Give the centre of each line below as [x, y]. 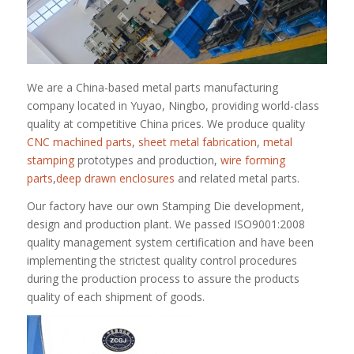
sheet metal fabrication [196, 141]
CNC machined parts [79, 141]
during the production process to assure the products [163, 278]
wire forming [252, 160]
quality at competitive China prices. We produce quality [166, 123]
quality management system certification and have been [170, 242]
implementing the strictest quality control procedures [162, 260]
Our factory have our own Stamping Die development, [165, 205]
